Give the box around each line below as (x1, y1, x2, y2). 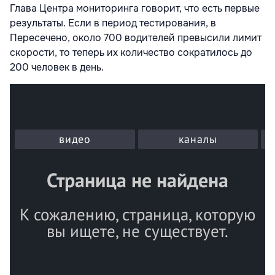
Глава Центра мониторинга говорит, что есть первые (10, 2, 260, 15)
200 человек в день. (10, 61, 104, 74)
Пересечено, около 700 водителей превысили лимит (10, 31, 261, 45)
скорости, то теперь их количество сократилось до (10, 46, 252, 60)
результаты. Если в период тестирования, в (10, 17, 216, 30)
